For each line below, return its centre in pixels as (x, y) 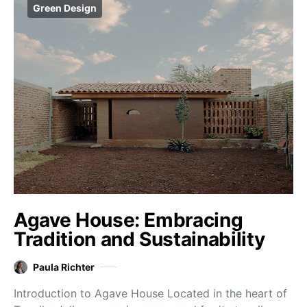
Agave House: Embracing (128, 220)
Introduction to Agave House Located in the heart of (150, 294)
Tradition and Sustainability (139, 240)
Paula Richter (64, 267)
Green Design (65, 8)
